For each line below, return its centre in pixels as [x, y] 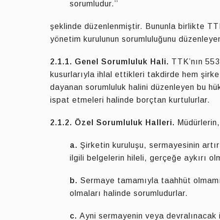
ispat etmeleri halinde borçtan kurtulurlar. [130, 100]
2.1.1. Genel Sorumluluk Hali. [110, 62]
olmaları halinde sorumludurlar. [129, 193]
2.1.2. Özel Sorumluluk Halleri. [112, 123]
